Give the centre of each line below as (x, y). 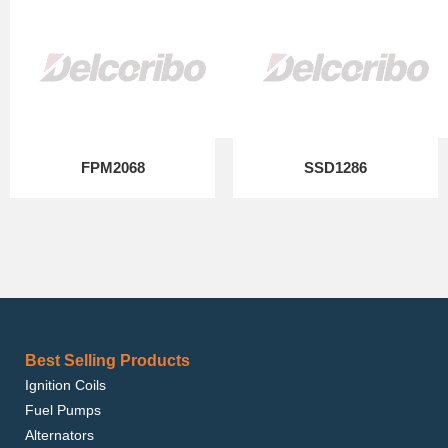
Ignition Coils (65, 385)
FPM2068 (112, 167)
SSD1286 (335, 167)
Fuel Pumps (63, 410)
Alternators (59, 435)
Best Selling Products (107, 360)
